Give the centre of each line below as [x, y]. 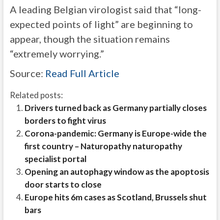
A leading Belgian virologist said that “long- [105, 9]
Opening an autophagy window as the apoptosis [117, 172]
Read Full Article [82, 73]
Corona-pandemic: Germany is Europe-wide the [115, 133]
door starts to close [63, 184]
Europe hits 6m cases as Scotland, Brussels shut [115, 197]
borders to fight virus [65, 121]
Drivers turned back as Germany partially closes [115, 108]
